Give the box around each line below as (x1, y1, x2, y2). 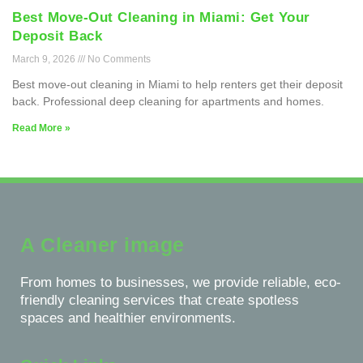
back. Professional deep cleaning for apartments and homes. (12, 95, 324, 108)
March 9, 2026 (12, 53, 78, 65)
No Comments (85, 53, 151, 65)
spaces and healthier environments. (20, 310, 236, 326)
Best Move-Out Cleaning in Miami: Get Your (12, 10, 310, 25)
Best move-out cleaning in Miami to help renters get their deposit (12, 78, 343, 91)
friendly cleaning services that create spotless (20, 293, 299, 308)
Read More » (12, 122, 70, 134)
